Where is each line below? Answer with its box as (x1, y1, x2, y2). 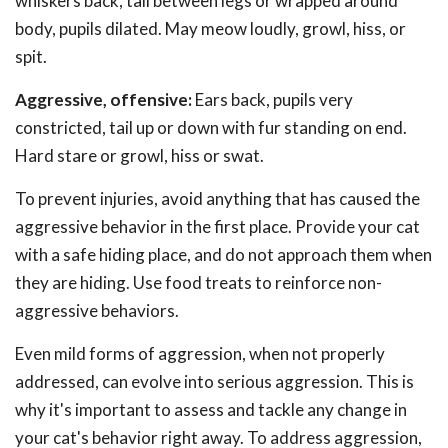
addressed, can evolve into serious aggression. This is (15, 371, 414, 392)
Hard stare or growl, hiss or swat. (15, 145, 264, 166)
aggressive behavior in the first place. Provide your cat (15, 216, 420, 237)
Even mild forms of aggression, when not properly (15, 343, 385, 364)
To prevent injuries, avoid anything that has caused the (15, 188, 420, 209)
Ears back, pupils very (192, 89, 353, 110)
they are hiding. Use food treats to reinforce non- (15, 272, 382, 293)
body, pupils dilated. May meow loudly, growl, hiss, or (15, 18, 406, 39)
